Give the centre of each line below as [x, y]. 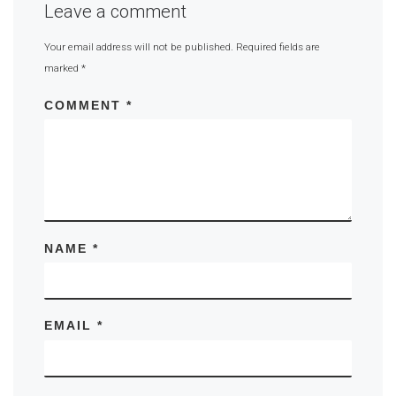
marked [63, 69]
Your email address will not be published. [139, 47]
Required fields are [278, 47]
